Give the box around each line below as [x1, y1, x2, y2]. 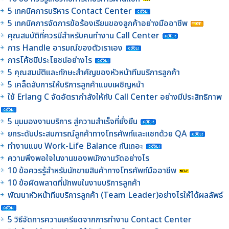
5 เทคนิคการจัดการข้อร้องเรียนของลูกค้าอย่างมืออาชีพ [8, 17, 190, 30]
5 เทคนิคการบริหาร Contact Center [8, 5, 132, 17]
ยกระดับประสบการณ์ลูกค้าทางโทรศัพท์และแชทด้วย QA [8, 127, 189, 140]
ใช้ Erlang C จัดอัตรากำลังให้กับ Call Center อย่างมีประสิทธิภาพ [8, 90, 222, 103]
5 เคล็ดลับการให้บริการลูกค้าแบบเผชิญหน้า [8, 78, 146, 91]
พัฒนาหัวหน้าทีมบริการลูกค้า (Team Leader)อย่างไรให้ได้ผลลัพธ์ [8, 189, 223, 201]
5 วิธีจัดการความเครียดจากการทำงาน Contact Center [8, 213, 192, 226]
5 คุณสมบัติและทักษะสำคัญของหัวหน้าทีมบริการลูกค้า [8, 66, 180, 79]
